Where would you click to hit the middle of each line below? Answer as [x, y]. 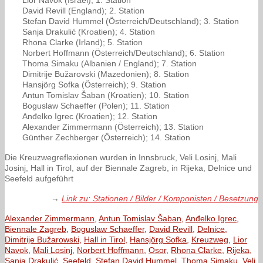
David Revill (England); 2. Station [83, 11]
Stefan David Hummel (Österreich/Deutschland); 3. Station [131, 21]
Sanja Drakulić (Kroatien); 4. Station [89, 32]
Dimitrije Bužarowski [42, 240]
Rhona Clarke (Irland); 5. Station [82, 43]
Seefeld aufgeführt [39, 179]
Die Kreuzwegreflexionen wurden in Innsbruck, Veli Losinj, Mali [121, 158]
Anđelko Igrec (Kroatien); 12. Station [90, 117]
